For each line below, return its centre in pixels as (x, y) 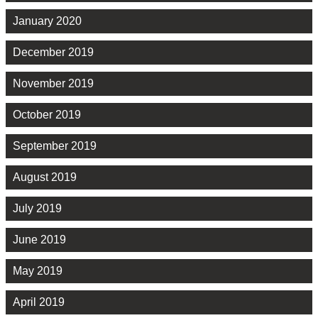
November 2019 (53, 83)
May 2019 (38, 270)
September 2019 (55, 146)
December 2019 (53, 52)
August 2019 (45, 177)
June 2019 (39, 239)
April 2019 (39, 302)
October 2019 (47, 114)
